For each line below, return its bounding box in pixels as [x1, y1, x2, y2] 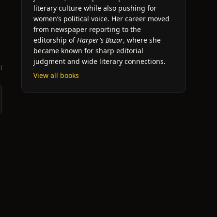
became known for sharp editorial [33, 46, 143, 55]
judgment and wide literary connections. [33, 57, 166, 66]
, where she [123, 35, 161, 45]
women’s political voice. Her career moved [33, 14, 170, 23]
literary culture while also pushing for [33, 3, 156, 13]
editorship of [33, 35, 77, 45]
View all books [33, 71, 79, 80]
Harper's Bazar [77, 35, 123, 45]
